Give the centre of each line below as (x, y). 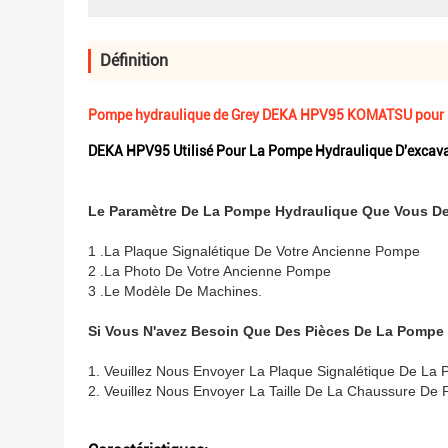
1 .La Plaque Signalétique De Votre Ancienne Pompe (254, 251)
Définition (134, 60)
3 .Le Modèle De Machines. (175, 291)
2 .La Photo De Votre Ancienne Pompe (209, 271)
